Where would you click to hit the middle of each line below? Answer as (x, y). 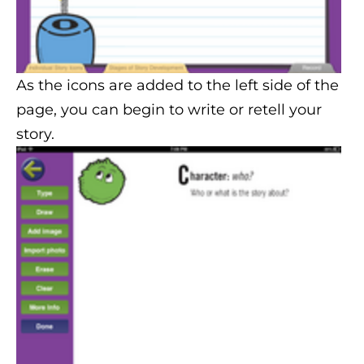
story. (37, 134)
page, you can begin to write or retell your (169, 109)
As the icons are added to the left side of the (178, 85)
